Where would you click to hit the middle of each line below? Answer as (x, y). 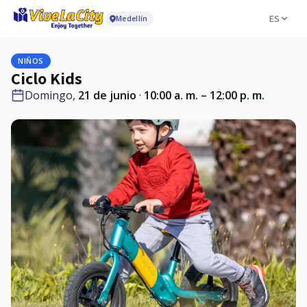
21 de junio (107, 95)
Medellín (132, 18)
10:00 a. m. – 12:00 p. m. (204, 95)
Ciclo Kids (47, 78)
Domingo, (51, 95)
